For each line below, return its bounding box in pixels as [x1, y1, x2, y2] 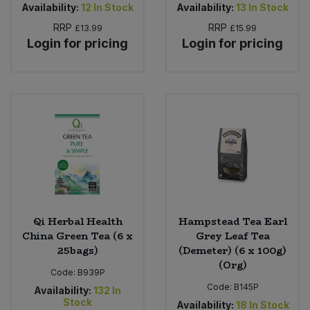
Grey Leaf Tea [195, 228, 270, 244]
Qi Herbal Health [33, 213, 122, 229]
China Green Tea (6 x [22, 228, 133, 244]
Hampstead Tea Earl [178, 213, 287, 229]
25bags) [57, 242, 98, 258]
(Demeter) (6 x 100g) [179, 242, 286, 258]
